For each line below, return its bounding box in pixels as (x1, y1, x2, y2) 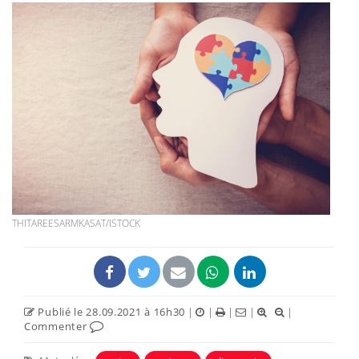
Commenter (24, 318, 90, 333)
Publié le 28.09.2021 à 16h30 (34, 304, 186, 319)
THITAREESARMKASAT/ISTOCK (12, 216, 140, 230)
